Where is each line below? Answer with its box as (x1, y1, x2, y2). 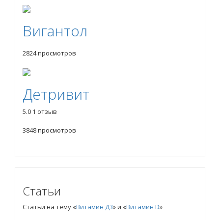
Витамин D (126, 202, 160, 212)
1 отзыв (32, 107, 57, 116)
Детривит (23, 84, 89, 105)
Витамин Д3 (76, 202, 113, 212)
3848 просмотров (23, 126, 76, 135)
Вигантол (23, 20, 87, 41)
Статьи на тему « (23, 202, 76, 212)
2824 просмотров (23, 48, 76, 57)
